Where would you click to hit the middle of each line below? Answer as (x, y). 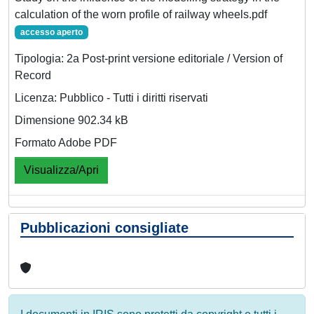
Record (33, 75)
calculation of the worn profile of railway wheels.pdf (141, 14)
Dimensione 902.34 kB (71, 120)
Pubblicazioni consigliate (104, 227)
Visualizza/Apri (61, 170)
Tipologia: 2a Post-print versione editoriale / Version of (149, 58)
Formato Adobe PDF (66, 142)
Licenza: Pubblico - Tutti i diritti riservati (111, 97)
